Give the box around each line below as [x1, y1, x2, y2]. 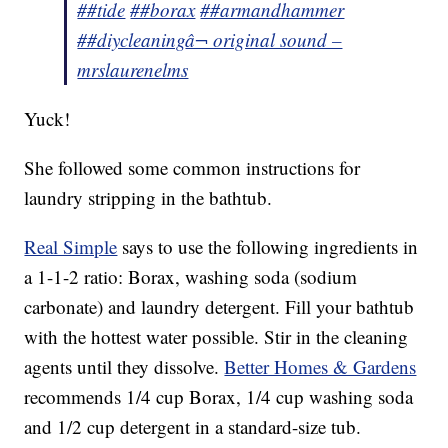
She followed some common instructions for [24, 155, 361, 181]
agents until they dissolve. [24, 354, 225, 380]
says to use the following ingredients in [117, 234, 419, 260]
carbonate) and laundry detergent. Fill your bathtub [24, 294, 415, 320]
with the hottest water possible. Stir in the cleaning [24, 324, 409, 350]
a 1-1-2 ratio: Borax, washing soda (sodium [24, 264, 358, 290]
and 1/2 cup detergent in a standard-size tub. [24, 414, 362, 440]
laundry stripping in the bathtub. [24, 185, 273, 211]
